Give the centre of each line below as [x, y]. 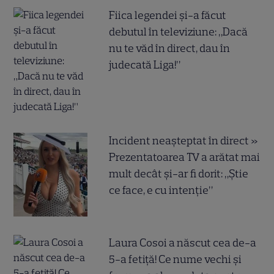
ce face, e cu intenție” [161, 190]
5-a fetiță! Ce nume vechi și [176, 259]
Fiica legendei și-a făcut [168, 15]
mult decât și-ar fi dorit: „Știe [179, 173]
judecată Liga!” [145, 65]
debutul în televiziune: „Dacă [179, 31]
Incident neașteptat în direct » [184, 140]
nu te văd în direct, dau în [170, 48]
